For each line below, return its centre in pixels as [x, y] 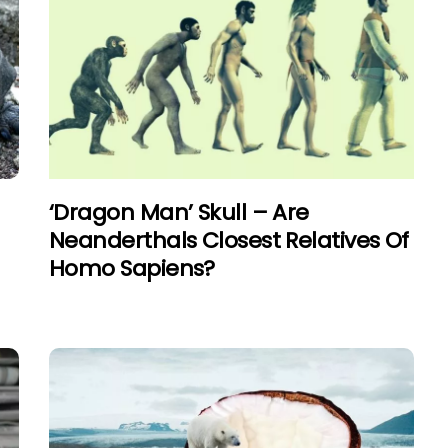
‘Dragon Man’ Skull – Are [179, 212]
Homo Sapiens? [132, 268]
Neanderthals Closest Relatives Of [229, 240]
